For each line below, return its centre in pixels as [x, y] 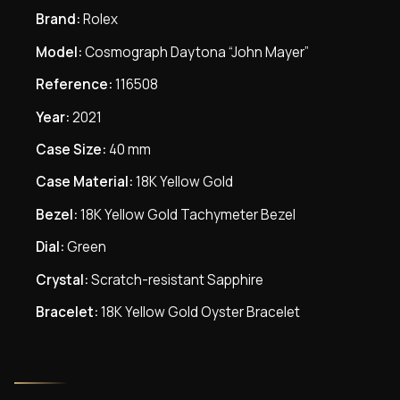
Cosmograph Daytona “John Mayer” [196, 52]
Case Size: [71, 149]
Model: [59, 52]
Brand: [58, 20]
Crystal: [62, 279]
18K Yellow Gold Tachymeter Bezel [187, 214]
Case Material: [84, 182]
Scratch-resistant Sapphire [176, 279]
